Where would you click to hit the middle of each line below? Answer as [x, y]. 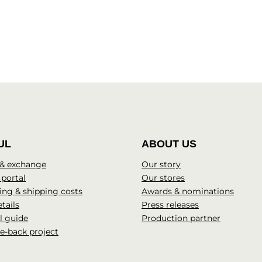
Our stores [163, 178]
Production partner [181, 218]
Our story [161, 164]
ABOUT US [169, 144]
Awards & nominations [188, 191]
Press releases [170, 205]
